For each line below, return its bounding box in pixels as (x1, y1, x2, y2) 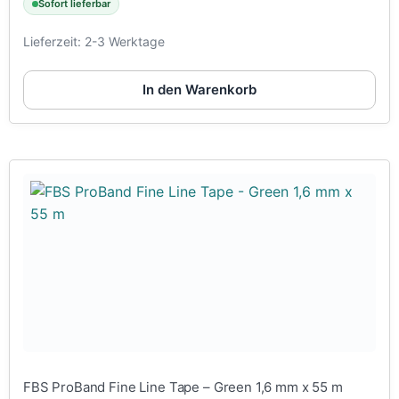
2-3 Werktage (85, 34, 165, 50)
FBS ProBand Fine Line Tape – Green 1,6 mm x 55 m (23, 378, 343, 395)
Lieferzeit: (23, 34, 85, 50)
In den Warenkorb (142, 81, 256, 99)
